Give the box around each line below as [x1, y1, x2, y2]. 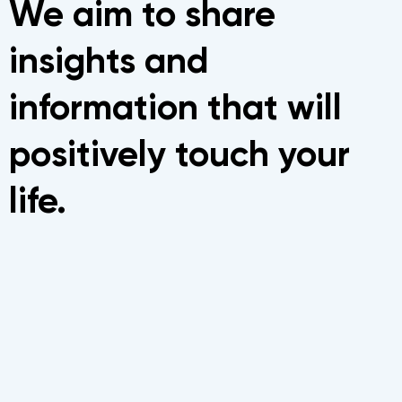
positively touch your [8, 132, 350, 177]
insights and [8, 39, 209, 83]
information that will [8, 85, 342, 130]
